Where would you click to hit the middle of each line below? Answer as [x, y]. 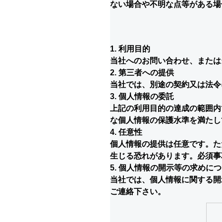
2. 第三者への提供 [142, 73]
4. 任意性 [126, 132]
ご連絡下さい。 [138, 192]
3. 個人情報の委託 [142, 96]
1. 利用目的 [130, 49]
